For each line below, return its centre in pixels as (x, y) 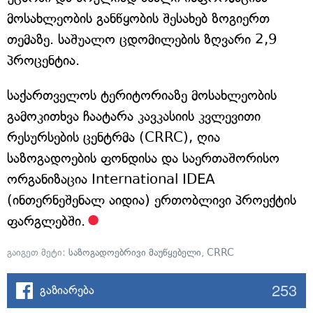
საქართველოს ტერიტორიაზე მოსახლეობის (142, 95)
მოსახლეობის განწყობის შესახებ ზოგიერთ (138, 18)
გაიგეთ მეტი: (38, 252)
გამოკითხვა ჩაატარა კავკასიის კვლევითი (134, 116)
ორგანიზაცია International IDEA (111, 179)
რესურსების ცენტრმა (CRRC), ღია (114, 137)
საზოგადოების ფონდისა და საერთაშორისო (143, 158)
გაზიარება (67, 290)
